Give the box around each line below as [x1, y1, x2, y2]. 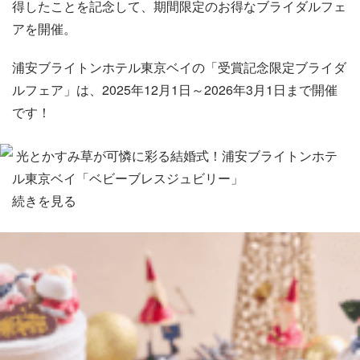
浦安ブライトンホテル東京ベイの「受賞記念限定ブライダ [12, 58, 346, 76]
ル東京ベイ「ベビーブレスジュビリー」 [12, 169, 243, 187]
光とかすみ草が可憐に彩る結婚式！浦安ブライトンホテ [13, 146, 337, 165]
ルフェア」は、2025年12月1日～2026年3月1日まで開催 [12, 80, 337, 99]
